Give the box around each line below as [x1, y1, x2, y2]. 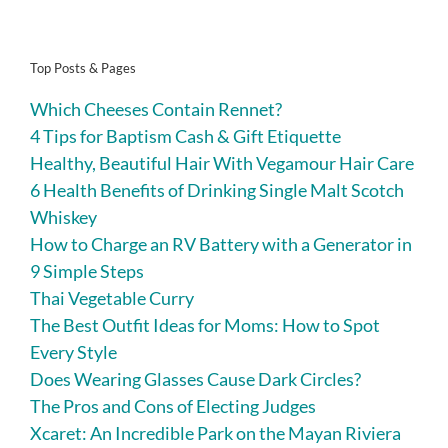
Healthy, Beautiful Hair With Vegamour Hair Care [30, 151, 414, 174]
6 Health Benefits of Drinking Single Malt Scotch [30, 178, 404, 201]
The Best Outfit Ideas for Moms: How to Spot [30, 313, 380, 336]
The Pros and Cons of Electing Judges [30, 394, 316, 417]
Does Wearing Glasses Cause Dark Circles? [30, 367, 361, 390]
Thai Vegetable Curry [30, 286, 194, 309]
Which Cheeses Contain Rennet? [30, 97, 282, 120]
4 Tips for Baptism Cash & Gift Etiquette [30, 124, 341, 147]
